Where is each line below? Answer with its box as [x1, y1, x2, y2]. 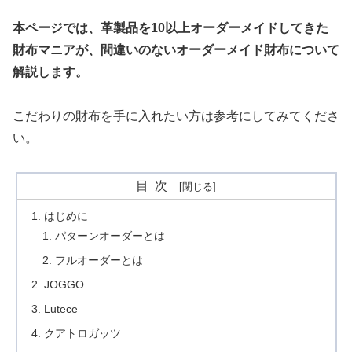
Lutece [43, 302, 78, 315]
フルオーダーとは [55, 253, 144, 266]
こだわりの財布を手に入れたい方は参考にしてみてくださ [13, 109, 339, 123]
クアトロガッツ [43, 326, 121, 339]
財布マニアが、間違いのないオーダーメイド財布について [13, 42, 339, 57]
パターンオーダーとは [55, 229, 166, 242]
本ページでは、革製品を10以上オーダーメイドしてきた [13, 20, 328, 35]
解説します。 [13, 64, 88, 79]
